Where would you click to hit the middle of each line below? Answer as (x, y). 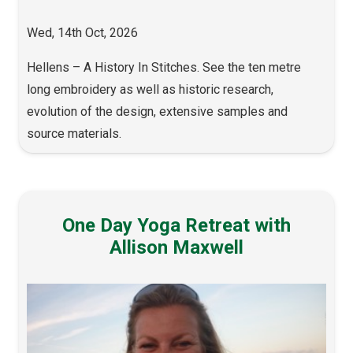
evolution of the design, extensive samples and (157, 112)
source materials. (74, 134)
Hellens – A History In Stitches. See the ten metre (164, 68)
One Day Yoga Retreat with (176, 226)
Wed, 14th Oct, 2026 (82, 33)
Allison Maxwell (176, 248)
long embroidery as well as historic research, (150, 90)
